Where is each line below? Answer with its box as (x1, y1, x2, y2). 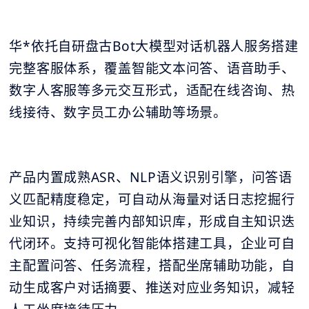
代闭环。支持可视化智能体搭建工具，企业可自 (9, 235, 295, 253)
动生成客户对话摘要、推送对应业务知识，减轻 (9, 279, 295, 297)
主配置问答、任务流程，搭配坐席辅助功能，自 (9, 257, 295, 275)
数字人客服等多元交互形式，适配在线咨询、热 (9, 81, 295, 100)
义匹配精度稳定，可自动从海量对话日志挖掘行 (9, 190, 295, 209)
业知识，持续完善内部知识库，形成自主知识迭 (9, 212, 295, 231)
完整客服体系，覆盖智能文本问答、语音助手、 (9, 59, 295, 78)
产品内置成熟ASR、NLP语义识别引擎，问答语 (9, 168, 292, 187)
